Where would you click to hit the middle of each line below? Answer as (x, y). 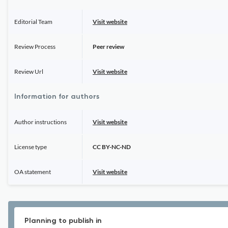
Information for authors (57, 97)
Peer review (108, 47)
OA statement (33, 172)
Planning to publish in (63, 221)
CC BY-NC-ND (112, 147)
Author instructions (40, 122)
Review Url (29, 72)
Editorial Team (33, 22)
